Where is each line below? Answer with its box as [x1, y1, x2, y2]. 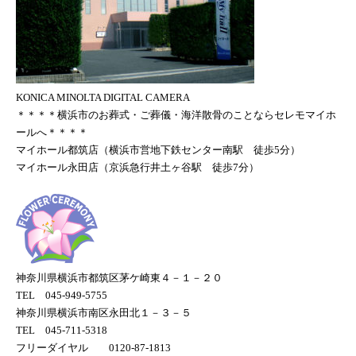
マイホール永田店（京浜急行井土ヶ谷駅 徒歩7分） [16, 161, 259, 173]
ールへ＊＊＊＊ [16, 126, 88, 138]
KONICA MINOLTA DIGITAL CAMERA [16, 91, 190, 103]
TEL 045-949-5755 [16, 289, 107, 301]
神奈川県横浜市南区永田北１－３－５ [16, 307, 192, 319]
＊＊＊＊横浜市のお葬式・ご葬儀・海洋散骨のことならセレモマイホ [16, 109, 336, 121]
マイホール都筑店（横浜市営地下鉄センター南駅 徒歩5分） [16, 144, 300, 156]
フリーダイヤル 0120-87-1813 [16, 342, 171, 354]
